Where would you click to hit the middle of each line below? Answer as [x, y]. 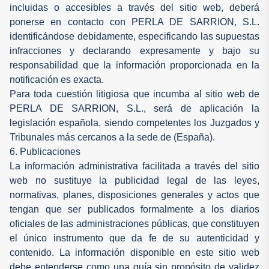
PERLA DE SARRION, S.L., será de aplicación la [134, 108]
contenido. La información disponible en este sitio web [134, 252]
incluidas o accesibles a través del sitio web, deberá [134, 7]
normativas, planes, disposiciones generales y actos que [134, 195]
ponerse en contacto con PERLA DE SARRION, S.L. [134, 22]
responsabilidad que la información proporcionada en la [134, 65]
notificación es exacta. [57, 79]
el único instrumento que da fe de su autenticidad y [134, 238]
